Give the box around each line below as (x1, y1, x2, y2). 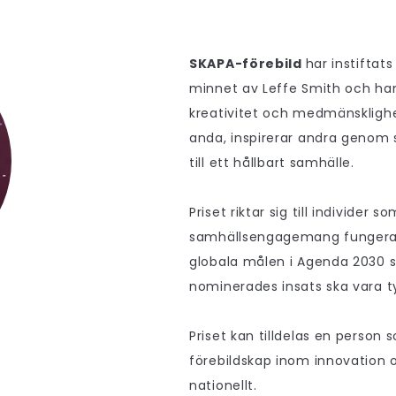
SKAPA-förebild (189, 55, 306, 72)
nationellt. (189, 377, 257, 394)
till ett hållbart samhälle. (189, 154, 359, 171)
